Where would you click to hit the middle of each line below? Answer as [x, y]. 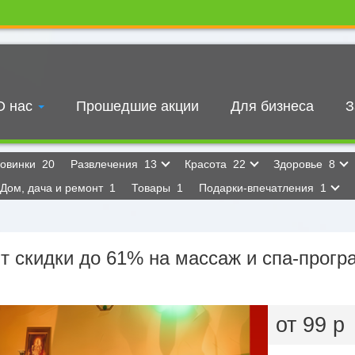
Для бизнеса [272, 106]
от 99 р [310, 325]
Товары [153, 188]
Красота [207, 164]
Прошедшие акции [137, 106]
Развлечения [106, 164]
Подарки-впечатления [258, 188]
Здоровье [300, 164]
